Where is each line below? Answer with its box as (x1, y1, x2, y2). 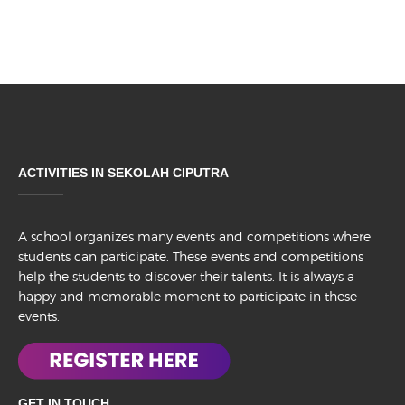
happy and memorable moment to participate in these (18, 288, 357, 305)
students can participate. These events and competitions (18, 249, 363, 265)
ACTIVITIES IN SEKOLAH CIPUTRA (18, 165, 229, 181)
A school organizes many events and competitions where (18, 229, 371, 245)
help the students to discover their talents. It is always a (18, 268, 354, 285)
